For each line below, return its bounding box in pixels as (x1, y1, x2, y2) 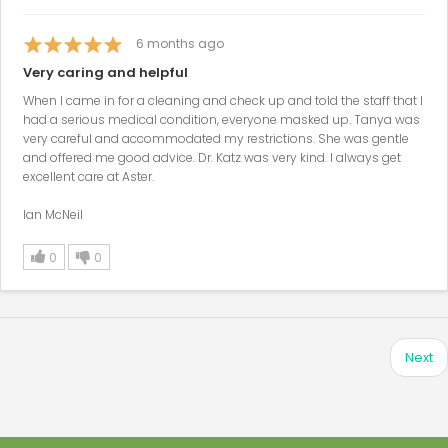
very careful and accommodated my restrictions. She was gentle (23, 130, 409, 148)
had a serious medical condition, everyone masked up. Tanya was (23, 111, 420, 129)
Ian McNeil (23, 206, 83, 224)
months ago (147, 35, 224, 53)
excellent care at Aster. (23, 168, 154, 186)
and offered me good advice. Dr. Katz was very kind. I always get (23, 149, 401, 167)
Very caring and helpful (23, 63, 188, 83)
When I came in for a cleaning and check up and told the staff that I (23, 92, 423, 110)
